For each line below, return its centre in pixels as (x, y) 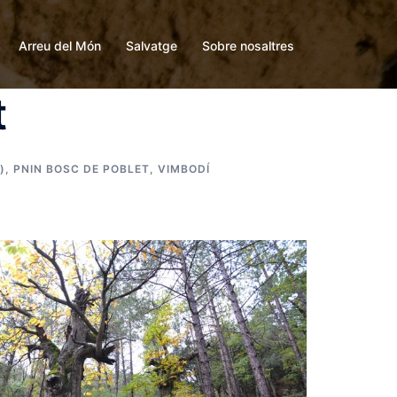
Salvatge (152, 45)
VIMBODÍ (184, 169)
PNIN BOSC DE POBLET (82, 169)
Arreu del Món (60, 45)
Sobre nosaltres (248, 45)
